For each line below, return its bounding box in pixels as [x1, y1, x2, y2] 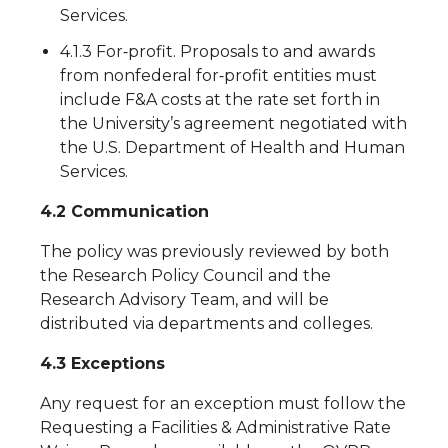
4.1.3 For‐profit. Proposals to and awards [60, 42, 375, 61]
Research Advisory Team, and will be [40, 290, 329, 309]
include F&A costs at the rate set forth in [60, 90, 380, 109]
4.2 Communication [40, 202, 209, 221]
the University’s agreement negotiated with [60, 114, 407, 133]
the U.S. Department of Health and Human [60, 138, 405, 157]
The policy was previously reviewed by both [40, 242, 389, 261]
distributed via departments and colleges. [40, 314, 373, 333]
